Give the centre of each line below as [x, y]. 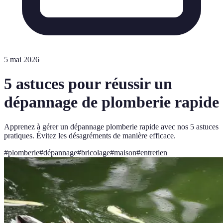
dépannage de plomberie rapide [111, 102]
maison [125, 152]
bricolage [96, 152]
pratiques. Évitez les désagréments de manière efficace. [90, 135]
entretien [154, 152]
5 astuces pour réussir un [88, 84]
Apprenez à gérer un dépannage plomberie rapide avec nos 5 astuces [111, 126]
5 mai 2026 [22, 59]
